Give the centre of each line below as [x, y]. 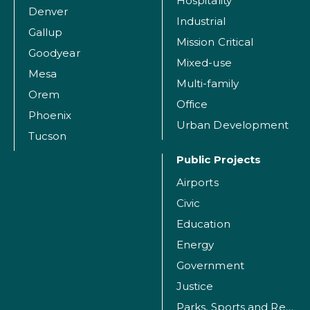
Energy [195, 245]
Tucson [48, 136]
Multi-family [208, 84]
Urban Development [233, 125]
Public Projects [219, 160]
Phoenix [50, 116]
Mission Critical [215, 42]
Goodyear [54, 53]
